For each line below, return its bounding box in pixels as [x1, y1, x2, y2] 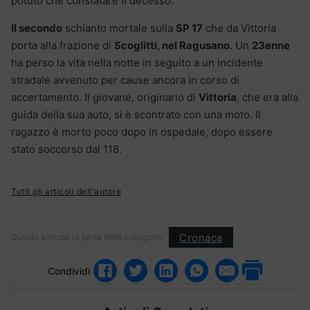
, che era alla [237, 91, 298, 104]
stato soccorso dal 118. [11, 143, 122, 156]
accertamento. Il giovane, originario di [11, 91, 199, 104]
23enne [252, 39, 290, 53]
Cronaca [179, 230, 223, 244]
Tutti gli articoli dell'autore [11, 186, 121, 197]
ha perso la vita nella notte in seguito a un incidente [11, 56, 263, 70]
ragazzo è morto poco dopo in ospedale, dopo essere [11, 125, 273, 139]
